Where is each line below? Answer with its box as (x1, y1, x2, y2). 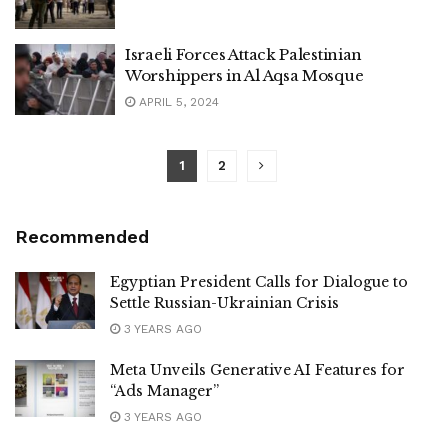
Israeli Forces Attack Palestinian (125, 44, 363, 64)
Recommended (15, 226, 149, 247)
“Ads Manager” (110, 382, 219, 400)
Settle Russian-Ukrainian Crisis (110, 294, 339, 312)
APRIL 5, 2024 (135, 94, 219, 109)
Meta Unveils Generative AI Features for (110, 361, 405, 379)
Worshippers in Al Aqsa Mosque (125, 65, 364, 85)
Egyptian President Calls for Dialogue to (110, 273, 408, 291)
